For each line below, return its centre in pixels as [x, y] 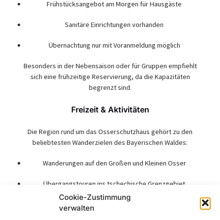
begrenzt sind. [110, 87]
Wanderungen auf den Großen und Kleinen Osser [114, 163]
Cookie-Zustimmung [95, 197]
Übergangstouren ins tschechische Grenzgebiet [114, 183]
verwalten [77, 208]
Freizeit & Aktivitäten [110, 109]
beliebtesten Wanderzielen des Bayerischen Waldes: [110, 142]
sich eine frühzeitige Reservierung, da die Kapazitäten [110, 76]
